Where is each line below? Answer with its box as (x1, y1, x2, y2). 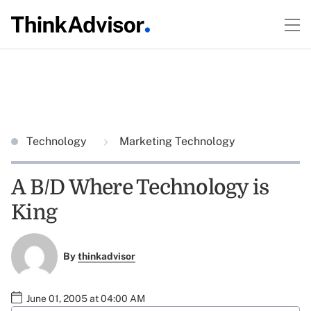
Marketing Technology (117, 135, 235, 148)
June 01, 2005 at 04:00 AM (26, 292, 145, 304)
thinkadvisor (77, 251, 135, 262)
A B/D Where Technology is (11, 176, 269, 199)
